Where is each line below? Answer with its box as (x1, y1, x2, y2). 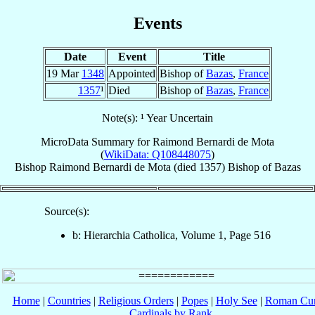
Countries (47, 294, 91, 307)
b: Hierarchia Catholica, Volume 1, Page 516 (72, 229, 271, 241)
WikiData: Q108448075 (104, 148, 211, 160)
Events (133, 13, 182, 32)
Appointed (108, 67, 155, 79)
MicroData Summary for (41, 135, 153, 148)
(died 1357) (170, 160, 228, 173)
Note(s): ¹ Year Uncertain (102, 111, 213, 124)
